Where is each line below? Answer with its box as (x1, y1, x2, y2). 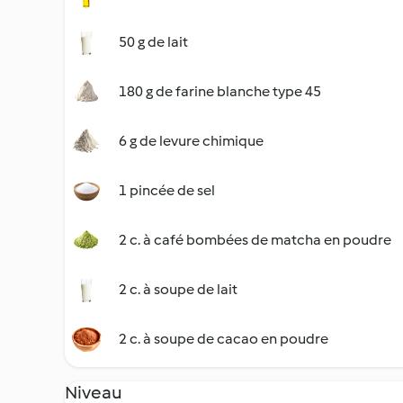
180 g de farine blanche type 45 (119, 83, 321, 100)
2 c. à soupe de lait (119, 281, 237, 298)
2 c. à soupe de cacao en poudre (119, 330, 328, 347)
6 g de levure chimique (119, 132, 264, 149)
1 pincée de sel (119, 182, 215, 199)
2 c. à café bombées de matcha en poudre (119, 231, 391, 248)
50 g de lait (119, 33, 188, 50)
